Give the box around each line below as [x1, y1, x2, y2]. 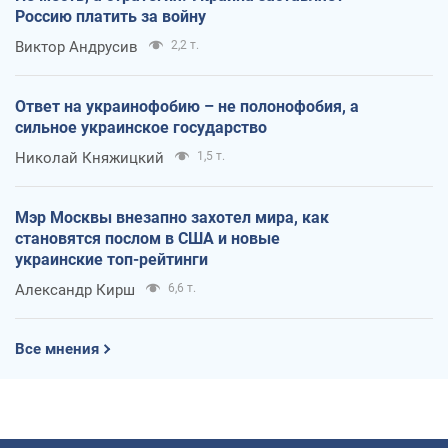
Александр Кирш [15, 281, 135, 299]
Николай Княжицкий [15, 149, 164, 167]
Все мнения [15, 340, 99, 358]
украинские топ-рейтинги [15, 250, 208, 269]
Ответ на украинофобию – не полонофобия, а [15, 97, 359, 116]
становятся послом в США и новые [15, 229, 280, 248]
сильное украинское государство [15, 118, 267, 137]
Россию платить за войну [15, 7, 206, 26]
